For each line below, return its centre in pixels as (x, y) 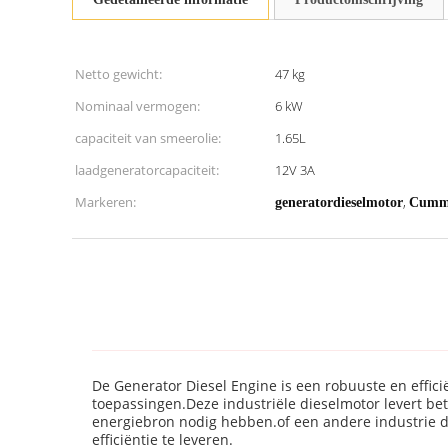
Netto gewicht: (118, 74)
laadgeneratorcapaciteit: (147, 170)
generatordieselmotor (339, 202)
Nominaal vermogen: (137, 106)
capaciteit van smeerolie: (148, 138)
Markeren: (105, 202)
